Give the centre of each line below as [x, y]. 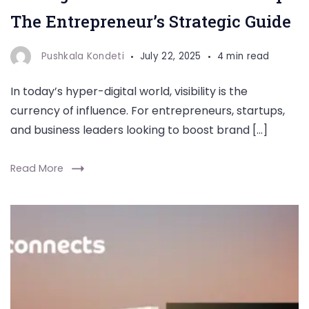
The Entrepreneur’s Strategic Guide [151, 21]
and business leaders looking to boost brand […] [139, 130]
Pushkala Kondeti [83, 56]
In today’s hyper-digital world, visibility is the [129, 91]
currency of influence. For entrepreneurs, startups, [148, 111]
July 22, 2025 [170, 56]
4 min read [243, 56]
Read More [37, 168]
